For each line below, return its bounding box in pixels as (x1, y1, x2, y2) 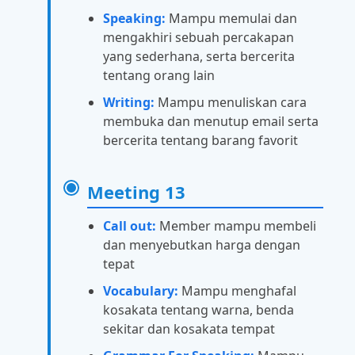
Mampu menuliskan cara (155, 94, 307, 112)
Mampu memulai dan (166, 10, 297, 28)
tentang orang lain (103, 67, 215, 85)
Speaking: (103, 10, 166, 28)
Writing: (103, 94, 155, 112)
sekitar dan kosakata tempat (103, 320, 275, 338)
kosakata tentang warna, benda (103, 301, 294, 319)
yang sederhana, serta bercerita (103, 48, 295, 66)
